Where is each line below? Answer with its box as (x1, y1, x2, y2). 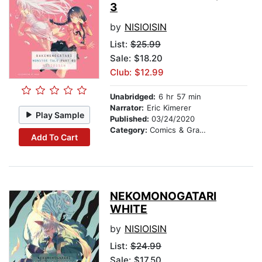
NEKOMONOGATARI (110, 189, 216, 204)
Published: (110, 114, 151, 124)
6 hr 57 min (156, 92, 201, 102)
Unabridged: (110, 92, 156, 102)
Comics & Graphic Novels (150, 125, 199, 135)
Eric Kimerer (144, 103, 191, 113)
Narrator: (110, 103, 144, 113)
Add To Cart (30, 132, 78, 142)
